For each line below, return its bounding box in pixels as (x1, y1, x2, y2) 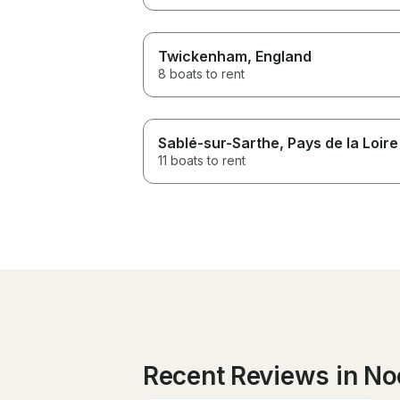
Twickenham (158, 46, 247, 65)
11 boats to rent (158, 152, 246, 168)
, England (247, 46, 312, 65)
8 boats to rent (158, 65, 245, 81)
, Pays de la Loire (279, 133, 398, 152)
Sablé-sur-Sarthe (158, 133, 279, 152)
